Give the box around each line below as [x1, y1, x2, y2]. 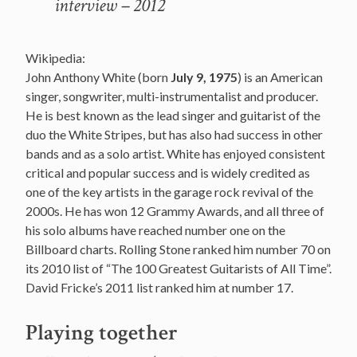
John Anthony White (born [25, 69, 171, 84]
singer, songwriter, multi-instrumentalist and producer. [25, 88, 318, 104]
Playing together [25, 317, 178, 347]
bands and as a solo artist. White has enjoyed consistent [25, 145, 325, 161]
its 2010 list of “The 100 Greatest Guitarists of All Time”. [25, 260, 331, 276]
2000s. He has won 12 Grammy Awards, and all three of [25, 202, 324, 218]
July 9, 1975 [171, 69, 237, 84]
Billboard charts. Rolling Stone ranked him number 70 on [25, 241, 331, 257]
